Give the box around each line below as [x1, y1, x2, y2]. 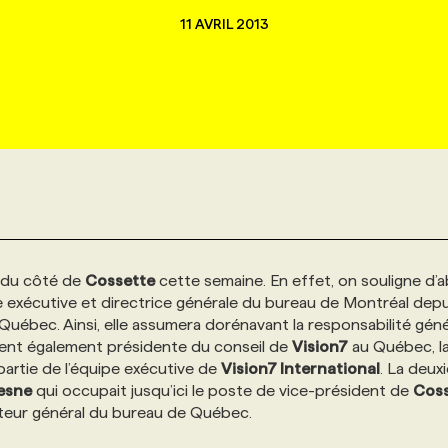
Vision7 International [221, 360, 380, 377]
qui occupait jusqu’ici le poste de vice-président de [32, 382, 413, 399]
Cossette [85, 272, 155, 289]
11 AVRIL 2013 [179, 16, 269, 32]
